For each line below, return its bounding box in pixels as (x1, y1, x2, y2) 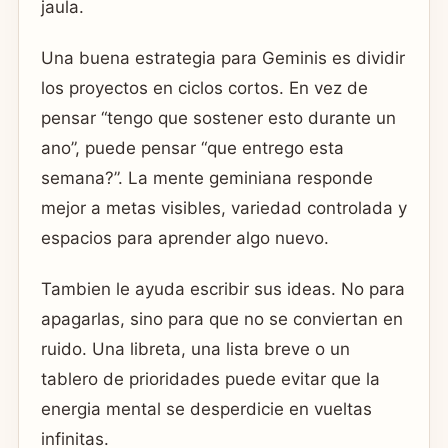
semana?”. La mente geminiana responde (41, 167, 373, 188)
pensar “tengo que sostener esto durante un (41, 107, 396, 128)
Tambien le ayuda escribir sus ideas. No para (41, 279, 405, 300)
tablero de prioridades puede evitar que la (41, 369, 380, 390)
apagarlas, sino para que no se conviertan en (41, 309, 403, 330)
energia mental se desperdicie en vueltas (41, 399, 372, 420)
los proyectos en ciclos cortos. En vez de (41, 77, 368, 98)
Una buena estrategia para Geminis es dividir (41, 47, 405, 68)
